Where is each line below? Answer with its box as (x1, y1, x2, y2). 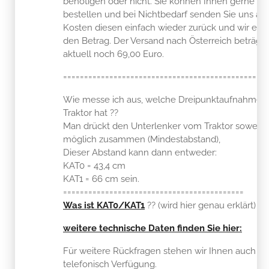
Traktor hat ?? (63, 107, 118, 118)
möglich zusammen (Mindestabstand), (63, 133, 220, 145)
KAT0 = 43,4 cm (63, 160, 125, 171)
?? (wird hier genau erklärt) (145, 199, 256, 211)
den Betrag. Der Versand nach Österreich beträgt (63, 35, 264, 46)
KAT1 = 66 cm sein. (63, 173, 139, 184)
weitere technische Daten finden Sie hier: (63, 222, 242, 234)
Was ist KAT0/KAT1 (63, 199, 145, 211)
